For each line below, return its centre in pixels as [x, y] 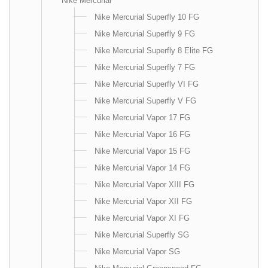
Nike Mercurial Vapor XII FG [143, 201]
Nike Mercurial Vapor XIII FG [144, 185]
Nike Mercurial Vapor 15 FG [142, 151]
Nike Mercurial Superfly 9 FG [145, 34]
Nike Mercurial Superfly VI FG [147, 84]
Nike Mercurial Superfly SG [142, 235]
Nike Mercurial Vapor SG [137, 252]
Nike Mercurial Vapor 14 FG [142, 168]
